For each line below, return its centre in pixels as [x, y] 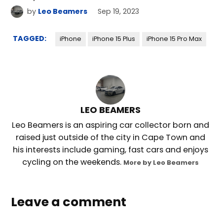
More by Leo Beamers [161, 163]
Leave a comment [69, 202]
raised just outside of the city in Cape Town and [110, 138]
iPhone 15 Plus [114, 39]
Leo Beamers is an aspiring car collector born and [110, 125]
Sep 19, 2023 [119, 12]
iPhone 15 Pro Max [174, 39]
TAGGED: [29, 39]
